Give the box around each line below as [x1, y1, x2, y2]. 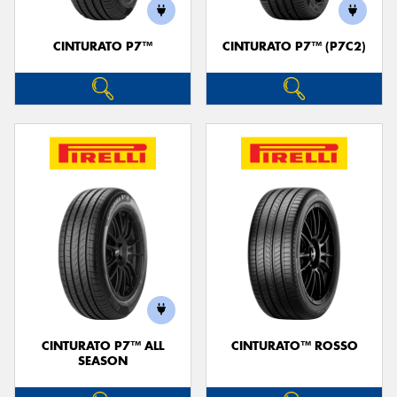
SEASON [78, 353, 128, 369]
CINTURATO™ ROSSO [230, 338, 358, 354]
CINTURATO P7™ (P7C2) [222, 39, 366, 54]
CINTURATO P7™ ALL [42, 338, 164, 354]
